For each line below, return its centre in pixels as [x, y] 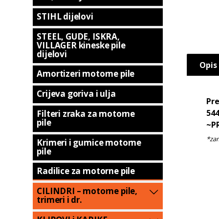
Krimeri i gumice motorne [89, 142]
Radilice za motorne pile [86, 171]
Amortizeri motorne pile [86, 74]
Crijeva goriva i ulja [76, 94]
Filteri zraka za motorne [86, 113]
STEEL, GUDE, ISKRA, [78, 36]
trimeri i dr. [59, 199]
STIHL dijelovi [65, 17]
